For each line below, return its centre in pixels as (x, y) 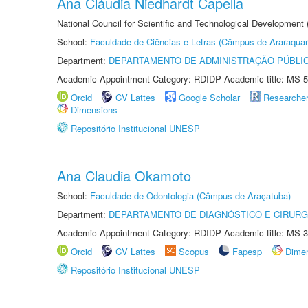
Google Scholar (209, 97)
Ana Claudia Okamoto (124, 176)
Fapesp (247, 251)
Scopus (194, 251)
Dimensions (94, 110)
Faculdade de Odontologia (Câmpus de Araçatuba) (190, 196)
